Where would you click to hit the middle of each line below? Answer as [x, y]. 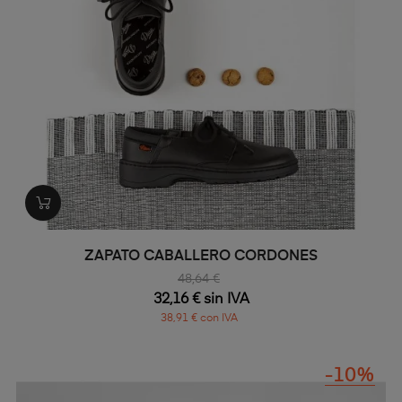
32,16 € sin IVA [201, 300]
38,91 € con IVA [199, 319]
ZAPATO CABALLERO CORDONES [201, 257]
